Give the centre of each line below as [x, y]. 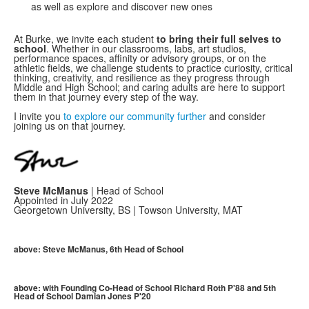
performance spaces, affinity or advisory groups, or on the [140, 58]
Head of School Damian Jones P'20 [82, 296]
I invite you [39, 116]
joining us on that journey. [70, 126]
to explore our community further [135, 116]
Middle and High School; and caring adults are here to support [149, 87]
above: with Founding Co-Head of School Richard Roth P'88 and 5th [145, 288]
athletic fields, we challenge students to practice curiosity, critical [153, 68]
